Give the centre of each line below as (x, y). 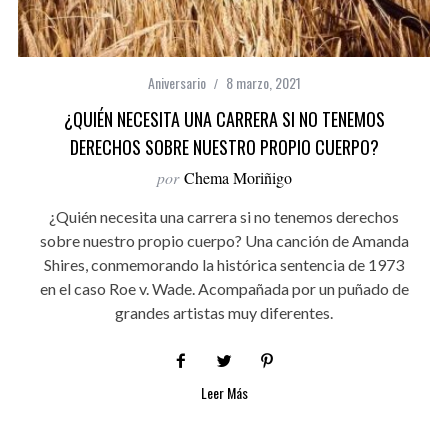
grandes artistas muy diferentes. (224, 312)
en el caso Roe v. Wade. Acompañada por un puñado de (224, 288)
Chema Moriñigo (237, 177)
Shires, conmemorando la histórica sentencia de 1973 (224, 264)
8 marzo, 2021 (263, 82)
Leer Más (224, 392)
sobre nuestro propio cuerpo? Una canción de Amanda (224, 240)
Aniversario (176, 82)
